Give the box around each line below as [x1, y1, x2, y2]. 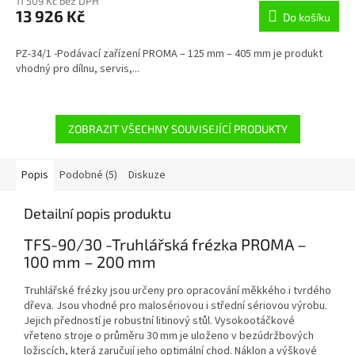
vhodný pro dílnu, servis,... [16, 61, 139, 78]
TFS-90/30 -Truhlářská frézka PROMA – [24, 235, 307, 254]
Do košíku [283, 10, 330, 25]
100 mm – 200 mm [24, 252, 156, 272]
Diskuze [128, 167, 166, 184]
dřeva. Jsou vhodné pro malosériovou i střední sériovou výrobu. [24, 297, 327, 314]
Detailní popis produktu [24, 204, 171, 223]
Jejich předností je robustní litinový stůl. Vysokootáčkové [24, 312, 295, 329]
